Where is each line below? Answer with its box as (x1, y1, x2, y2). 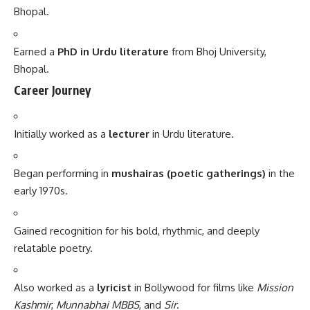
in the (266, 167, 295, 181)
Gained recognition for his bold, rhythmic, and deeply (14, 224, 259, 237)
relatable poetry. (14, 241, 93, 255)
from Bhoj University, (169, 44, 266, 58)
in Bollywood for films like (131, 281, 257, 295)
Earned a (14, 44, 57, 58)
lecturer (109, 127, 149, 140)
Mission (257, 281, 293, 295)
